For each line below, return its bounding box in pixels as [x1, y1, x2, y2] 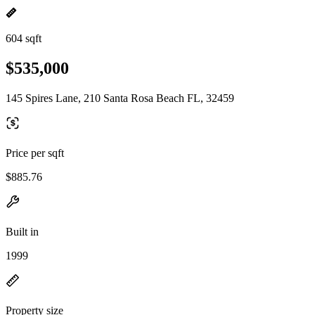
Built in [6, 225, 39, 238]
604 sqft [6, 32, 41, 44]
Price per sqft [6, 146, 64, 159]
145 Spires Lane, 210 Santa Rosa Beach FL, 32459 [6, 91, 234, 104]
